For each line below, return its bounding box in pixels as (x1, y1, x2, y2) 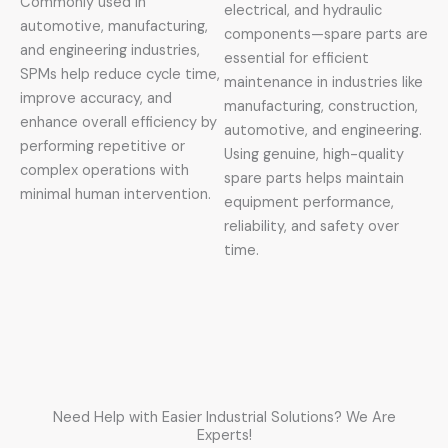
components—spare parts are (224, 25, 428, 45)
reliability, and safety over (224, 217, 399, 237)
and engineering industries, (20, 41, 200, 61)
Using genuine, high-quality (224, 145, 404, 165)
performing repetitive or (20, 137, 185, 157)
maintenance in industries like (224, 73, 423, 93)
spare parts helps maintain (224, 169, 404, 189)
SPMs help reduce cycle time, (20, 65, 220, 85)
